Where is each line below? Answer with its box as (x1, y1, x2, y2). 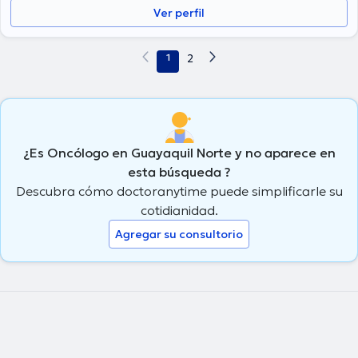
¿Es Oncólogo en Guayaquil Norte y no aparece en (22, 144, 336, 161)
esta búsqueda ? (127, 163, 231, 180)
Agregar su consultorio (115, 226, 243, 241)
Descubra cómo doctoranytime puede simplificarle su (15, 182, 343, 199)
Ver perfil (153, 6, 205, 20)
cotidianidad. (140, 201, 218, 218)
